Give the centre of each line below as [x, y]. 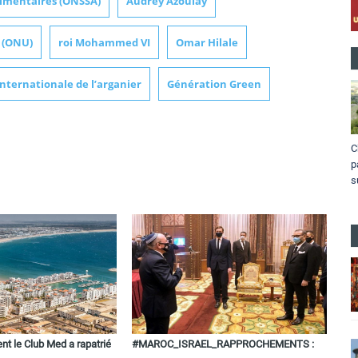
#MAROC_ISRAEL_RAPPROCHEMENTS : [223, 344]
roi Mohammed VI [104, 43]
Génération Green [214, 84]
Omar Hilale [207, 43]
